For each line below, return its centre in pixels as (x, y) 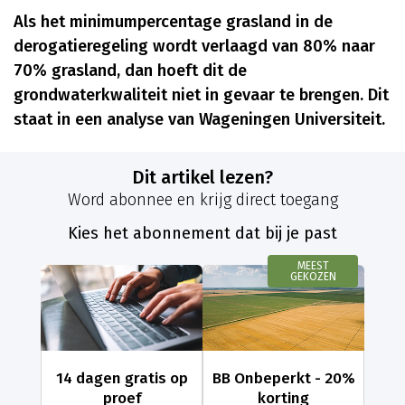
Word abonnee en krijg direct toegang (202, 200)
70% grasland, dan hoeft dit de (130, 71)
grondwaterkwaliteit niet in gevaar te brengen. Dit (201, 95)
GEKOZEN (313, 277)
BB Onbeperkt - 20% (283, 379)
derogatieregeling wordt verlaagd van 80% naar (194, 47)
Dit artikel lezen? (209, 178)
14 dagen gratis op (122, 379)
